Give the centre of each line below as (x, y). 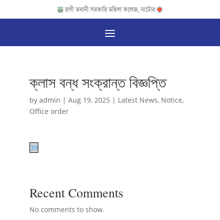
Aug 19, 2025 (89, 100)
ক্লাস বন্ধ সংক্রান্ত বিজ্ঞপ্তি (97, 82)
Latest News (137, 100)
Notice (171, 100)
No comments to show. (67, 210)
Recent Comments (76, 193)
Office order (49, 111)
